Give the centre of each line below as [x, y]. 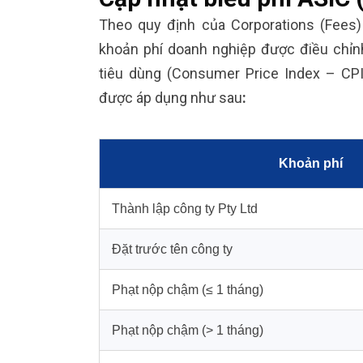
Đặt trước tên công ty [172, 249]
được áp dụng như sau [171, 97]
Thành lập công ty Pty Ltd [185, 208]
